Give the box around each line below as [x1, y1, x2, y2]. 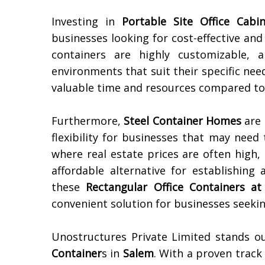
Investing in [51, 14, 122, 28]
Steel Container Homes [124, 114, 242, 128]
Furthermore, [51, 114, 124, 128]
